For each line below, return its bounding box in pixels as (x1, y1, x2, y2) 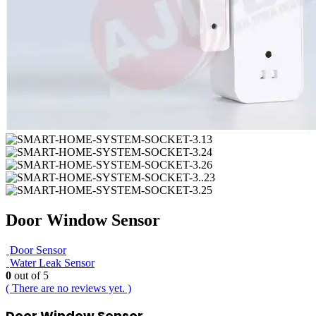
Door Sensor (10, 243, 66, 256)
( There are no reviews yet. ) (6, 281, 131, 294)
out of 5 (11, 269, 49, 281)
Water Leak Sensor (10, 256, 95, 269)
